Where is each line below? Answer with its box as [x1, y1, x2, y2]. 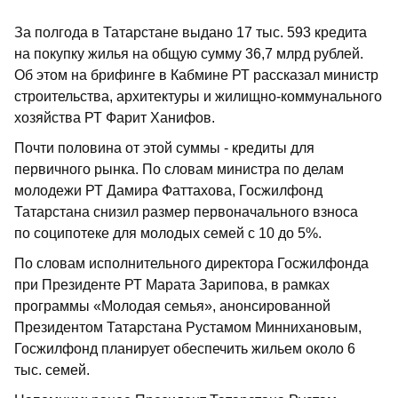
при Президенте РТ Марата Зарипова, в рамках [14, 277, 330, 292]
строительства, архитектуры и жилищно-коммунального [14, 89, 382, 104]
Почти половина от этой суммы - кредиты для [14, 140, 314, 155]
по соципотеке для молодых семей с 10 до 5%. [14, 226, 322, 241]
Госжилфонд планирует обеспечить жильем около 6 [14, 341, 355, 356]
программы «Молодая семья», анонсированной [14, 298, 330, 314]
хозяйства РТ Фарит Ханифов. [14, 110, 215, 125]
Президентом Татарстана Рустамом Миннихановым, [14, 320, 362, 335]
